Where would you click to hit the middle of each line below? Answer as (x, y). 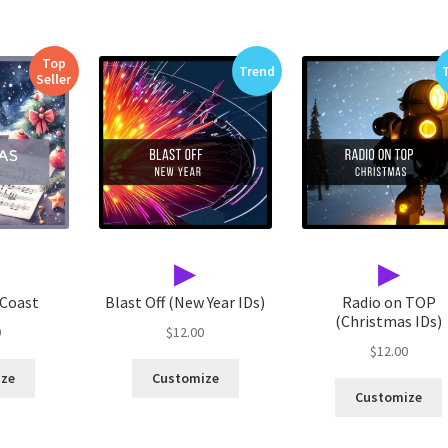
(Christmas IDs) (388, 321)
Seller (54, 79)
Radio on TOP (388, 302)
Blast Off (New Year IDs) (185, 302)
